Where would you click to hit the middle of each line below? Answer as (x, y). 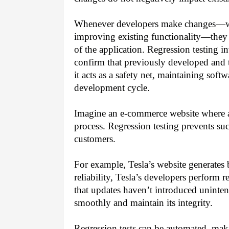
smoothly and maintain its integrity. (143, 203)
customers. (95, 139)
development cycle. (112, 88)
